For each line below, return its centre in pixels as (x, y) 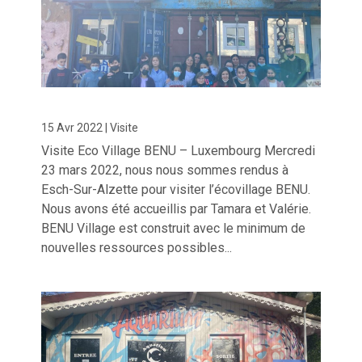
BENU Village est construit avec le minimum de (174, 229)
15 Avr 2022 (72, 128)
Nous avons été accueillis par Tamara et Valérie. (177, 209)
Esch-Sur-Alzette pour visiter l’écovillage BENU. (176, 190)
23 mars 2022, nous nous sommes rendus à (165, 170)
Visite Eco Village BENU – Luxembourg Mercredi (179, 151)
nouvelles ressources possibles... (137, 248)
